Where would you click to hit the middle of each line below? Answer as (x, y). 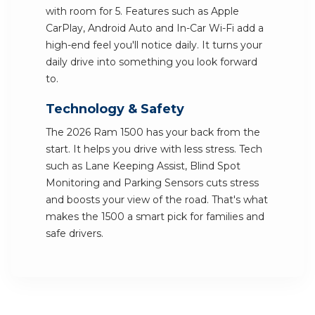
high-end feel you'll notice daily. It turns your (154, 45)
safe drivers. (75, 233)
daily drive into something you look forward (152, 62)
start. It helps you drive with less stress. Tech (154, 149)
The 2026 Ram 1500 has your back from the (153, 132)
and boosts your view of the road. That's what (157, 200)
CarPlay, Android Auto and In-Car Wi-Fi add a (155, 28)
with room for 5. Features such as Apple (142, 11)
